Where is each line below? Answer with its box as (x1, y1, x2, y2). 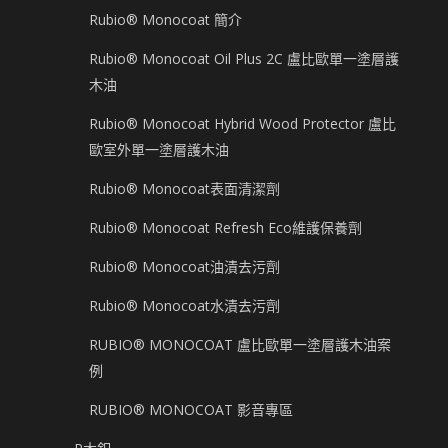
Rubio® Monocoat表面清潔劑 (89, 179, 280, 199)
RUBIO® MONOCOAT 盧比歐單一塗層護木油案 (89, 335, 391, 355)
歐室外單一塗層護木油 (89, 140, 229, 160)
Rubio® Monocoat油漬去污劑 (89, 257, 280, 277)
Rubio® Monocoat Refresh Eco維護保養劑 (89, 218, 362, 238)
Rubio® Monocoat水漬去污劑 (89, 296, 280, 316)
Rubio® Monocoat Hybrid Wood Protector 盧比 (89, 114, 396, 134)
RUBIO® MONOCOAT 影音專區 (89, 400, 293, 420)
